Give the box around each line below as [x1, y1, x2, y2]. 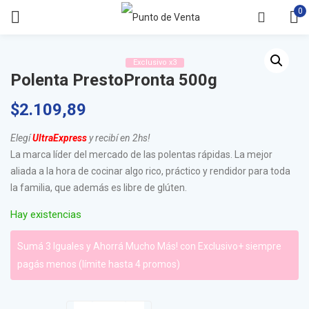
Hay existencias [10, 208, 81, 221]
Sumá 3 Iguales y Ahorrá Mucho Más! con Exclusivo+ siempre [17, 241, 281, 252]
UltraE [32, 132, 59, 143]
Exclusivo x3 [132, 58, 177, 67]
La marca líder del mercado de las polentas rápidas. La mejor [10, 149, 272, 160]
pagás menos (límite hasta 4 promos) [17, 259, 180, 270]
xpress [59, 132, 87, 143]
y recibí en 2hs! [89, 132, 150, 143]
